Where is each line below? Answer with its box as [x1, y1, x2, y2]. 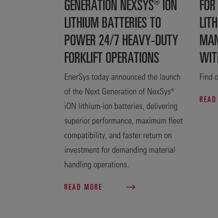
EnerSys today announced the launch [64, 71, 181, 82]
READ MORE [64, 182, 105, 192]
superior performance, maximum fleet [64, 114, 183, 126]
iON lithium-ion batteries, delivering [64, 100, 178, 111]
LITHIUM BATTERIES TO [64, 12, 161, 31]
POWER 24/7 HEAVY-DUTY [64, 30, 178, 48]
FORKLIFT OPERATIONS [64, 47, 159, 66]
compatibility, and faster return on [64, 129, 172, 140]
